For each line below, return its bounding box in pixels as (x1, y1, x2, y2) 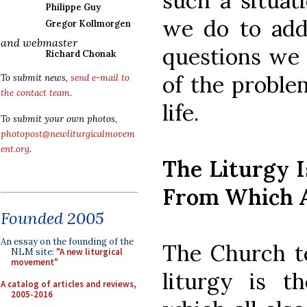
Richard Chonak (45, 48, 116, 60)
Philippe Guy (45, 1, 101, 13)
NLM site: (11, 246, 56, 258)
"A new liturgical (56, 246, 123, 258)
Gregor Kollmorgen (45, 18, 131, 29)
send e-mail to (71, 72, 130, 84)
